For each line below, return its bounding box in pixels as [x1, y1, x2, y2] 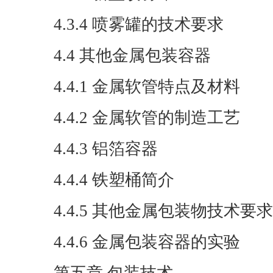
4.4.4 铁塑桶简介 [54, 171, 174, 189]
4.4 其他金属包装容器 [54, 46, 211, 65]
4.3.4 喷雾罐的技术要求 [54, 15, 224, 34]
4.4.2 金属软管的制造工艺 [54, 108, 240, 127]
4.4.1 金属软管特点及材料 [54, 77, 240, 96]
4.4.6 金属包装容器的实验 [54, 233, 240, 251]
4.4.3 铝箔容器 [54, 140, 158, 158]
